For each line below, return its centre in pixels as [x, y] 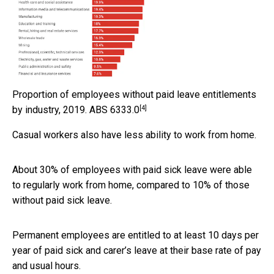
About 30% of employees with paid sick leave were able [132, 170]
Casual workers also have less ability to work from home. [134, 135]
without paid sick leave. [62, 201]
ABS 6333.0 [114, 110]
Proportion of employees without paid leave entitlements [134, 95]
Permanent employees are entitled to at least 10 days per [135, 235]
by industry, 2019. [50, 110]
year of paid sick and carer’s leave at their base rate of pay [137, 251]
